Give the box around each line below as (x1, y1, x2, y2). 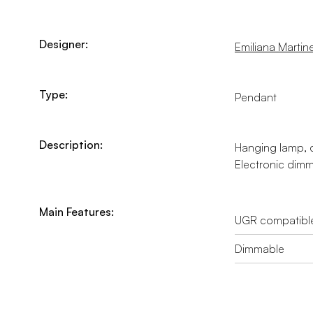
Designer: (39, 37, 88, 51)
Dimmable (235, 242, 284, 256)
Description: (39, 138, 103, 152)
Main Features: (39, 205, 114, 219)
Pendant (235, 90, 277, 104)
